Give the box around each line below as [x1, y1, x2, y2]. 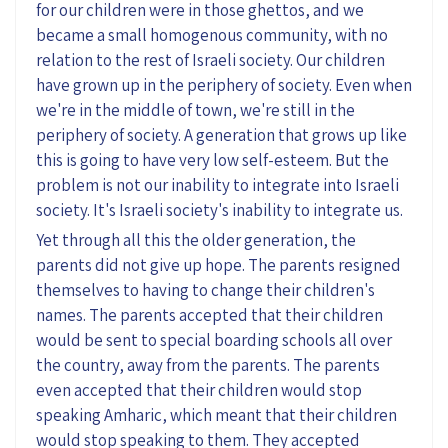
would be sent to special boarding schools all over [36, 328, 392, 351]
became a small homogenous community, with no [36, 23, 388, 46]
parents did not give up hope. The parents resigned [36, 253, 401, 276]
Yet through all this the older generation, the [36, 228, 356, 251]
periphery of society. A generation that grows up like [36, 123, 407, 146]
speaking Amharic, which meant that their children [36, 403, 397, 426]
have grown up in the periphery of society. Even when [36, 73, 412, 96]
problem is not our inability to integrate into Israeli [36, 173, 399, 196]
